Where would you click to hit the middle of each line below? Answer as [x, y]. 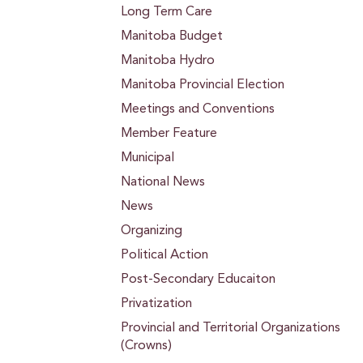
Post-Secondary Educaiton [198, 280]
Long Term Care [167, 12]
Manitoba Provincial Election [203, 85]
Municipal [147, 158]
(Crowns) [146, 346]
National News [163, 182]
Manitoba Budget [172, 36]
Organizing [152, 231]
